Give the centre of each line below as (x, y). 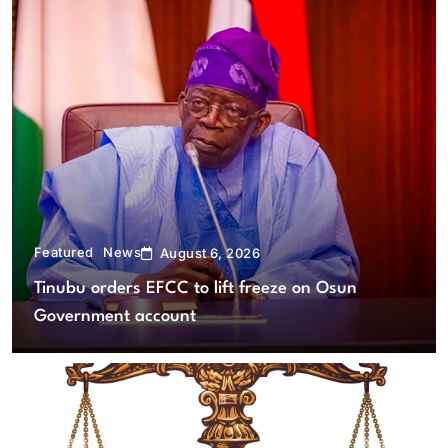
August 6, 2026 (210, 252)
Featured (63, 252)
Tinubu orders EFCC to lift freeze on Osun (195, 288)
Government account (114, 316)
